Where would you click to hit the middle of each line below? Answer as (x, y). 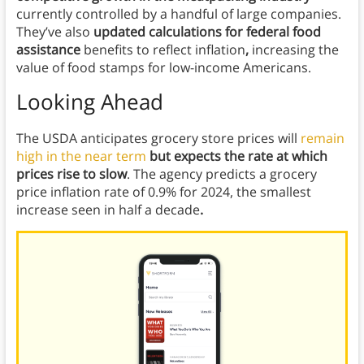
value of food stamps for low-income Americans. (163, 68)
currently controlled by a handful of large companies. (178, 14)
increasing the (295, 50)
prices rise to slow (71, 174)
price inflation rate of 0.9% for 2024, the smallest (163, 192)
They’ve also (54, 32)
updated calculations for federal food (207, 32)
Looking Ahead (89, 102)
